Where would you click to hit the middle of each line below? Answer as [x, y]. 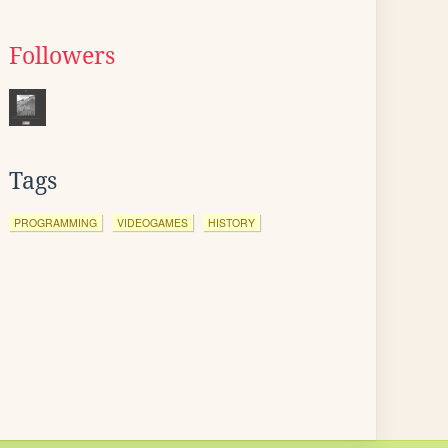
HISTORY [231, 222]
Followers [62, 56]
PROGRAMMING [55, 222]
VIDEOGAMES [152, 222]
